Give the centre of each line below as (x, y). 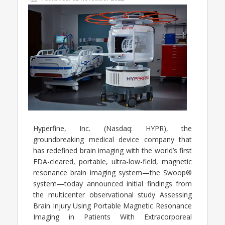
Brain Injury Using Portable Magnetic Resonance (113, 205)
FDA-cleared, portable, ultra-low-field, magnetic (113, 161)
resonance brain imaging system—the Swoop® (113, 172)
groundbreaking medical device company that (113, 139)
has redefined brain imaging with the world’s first (113, 150)
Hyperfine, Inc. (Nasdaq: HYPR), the (113, 128)
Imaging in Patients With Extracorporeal (113, 216)
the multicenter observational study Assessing (113, 194)
